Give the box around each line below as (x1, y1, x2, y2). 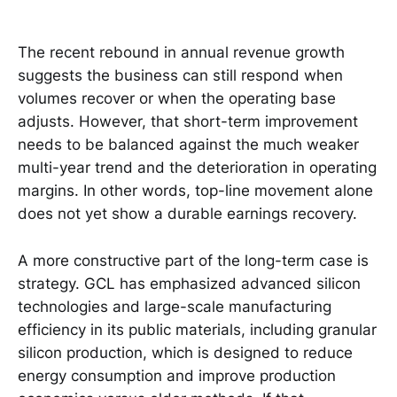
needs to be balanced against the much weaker (18, 136, 359, 154)
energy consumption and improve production (18, 366, 336, 385)
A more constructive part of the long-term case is (18, 251, 369, 269)
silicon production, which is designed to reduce (18, 343, 353, 362)
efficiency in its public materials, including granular (18, 320, 377, 339)
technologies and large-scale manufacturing (18, 297, 331, 315)
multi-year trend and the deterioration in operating (18, 159, 377, 177)
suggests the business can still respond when (18, 66, 343, 85)
